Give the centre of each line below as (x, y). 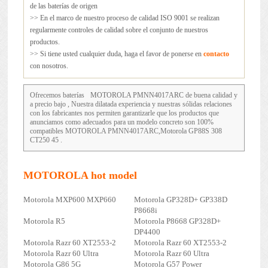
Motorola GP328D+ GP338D (180, 200)
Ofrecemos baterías (57, 95)
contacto (216, 54)
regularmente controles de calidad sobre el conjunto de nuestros (119, 30)
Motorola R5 (44, 221)
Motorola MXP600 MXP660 (69, 200)
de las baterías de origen (63, 6)
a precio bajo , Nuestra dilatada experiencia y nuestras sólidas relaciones (131, 104)
